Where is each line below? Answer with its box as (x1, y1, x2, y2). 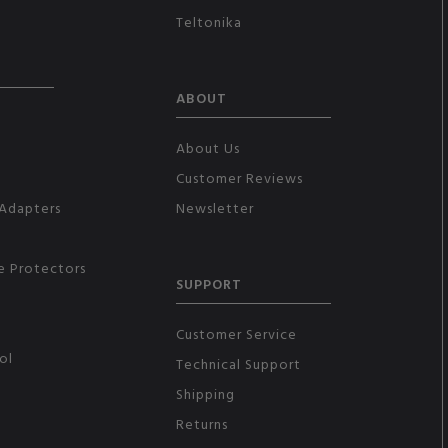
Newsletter (175, 196, 254, 218)
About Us (175, 136, 240, 158)
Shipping (175, 382, 235, 404)
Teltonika (175, 10, 242, 32)
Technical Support (175, 352, 301, 374)
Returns (175, 412, 228, 434)
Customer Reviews (175, 166, 303, 188)
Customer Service (175, 322, 297, 344)
